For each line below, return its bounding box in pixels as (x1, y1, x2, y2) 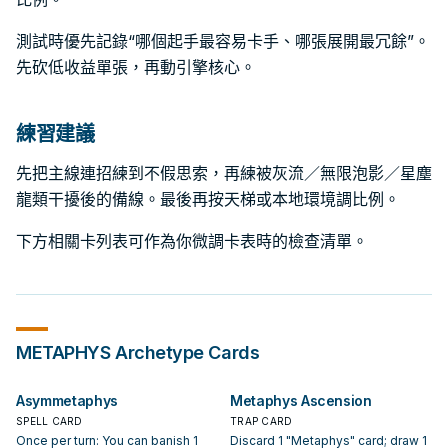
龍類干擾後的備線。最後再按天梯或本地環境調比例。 (16, 189, 400, 209)
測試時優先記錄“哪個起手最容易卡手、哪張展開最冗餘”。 (16, 31, 430, 51)
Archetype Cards (110, 342, 260, 363)
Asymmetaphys (16, 392, 118, 409)
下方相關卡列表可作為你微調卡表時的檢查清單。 (16, 231, 368, 251)
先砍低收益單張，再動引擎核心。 (16, 57, 256, 77)
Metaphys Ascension (230, 392, 372, 409)
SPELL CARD (16, 415, 83, 427)
